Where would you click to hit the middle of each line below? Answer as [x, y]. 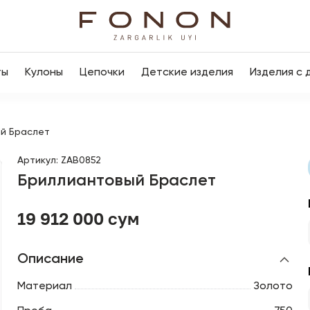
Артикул [36, 161]
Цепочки [102, 73]
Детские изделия [187, 73]
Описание [50, 259]
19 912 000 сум [78, 218]
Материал [44, 286]
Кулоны [44, 73]
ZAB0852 [81, 161]
